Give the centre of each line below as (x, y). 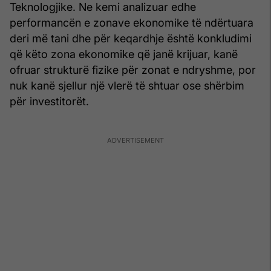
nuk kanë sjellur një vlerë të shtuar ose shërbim (127, 85)
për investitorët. (49, 101)
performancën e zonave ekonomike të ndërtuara (132, 22)
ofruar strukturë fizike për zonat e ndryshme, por (133, 70)
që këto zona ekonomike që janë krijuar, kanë (124, 54)
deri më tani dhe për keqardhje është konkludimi (131, 38)
